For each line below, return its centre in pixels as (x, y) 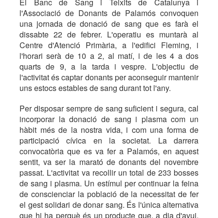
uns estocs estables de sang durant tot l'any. (95, 88)
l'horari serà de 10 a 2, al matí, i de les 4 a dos (109, 56)
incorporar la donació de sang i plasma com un (109, 119)
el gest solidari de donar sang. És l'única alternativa (109, 205)
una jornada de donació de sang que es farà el (109, 24)
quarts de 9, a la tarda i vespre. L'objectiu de (109, 67)
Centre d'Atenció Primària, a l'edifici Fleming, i (109, 45)
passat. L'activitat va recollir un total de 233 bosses (109, 173)
